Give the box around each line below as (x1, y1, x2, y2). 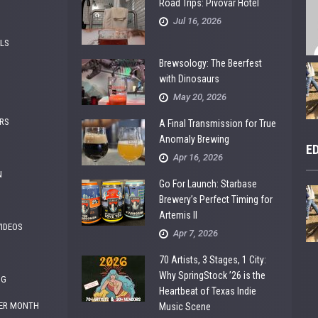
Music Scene (159, 301, 212, 312)
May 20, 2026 (173, 92, 227, 102)
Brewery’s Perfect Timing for (159, 194, 273, 205)
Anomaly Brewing (159, 133, 230, 145)
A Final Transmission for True (159, 118, 277, 129)
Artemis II (159, 209, 198, 221)
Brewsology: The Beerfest (159, 57, 263, 69)
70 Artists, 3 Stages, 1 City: (159, 254, 267, 265)
